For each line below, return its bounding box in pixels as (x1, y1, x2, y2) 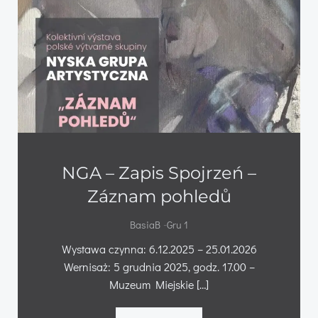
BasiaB (130, 217, 160, 231)
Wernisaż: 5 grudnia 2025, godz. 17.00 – (63, 258, 255, 274)
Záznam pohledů (87, 185, 231, 207)
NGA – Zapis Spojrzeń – (62, 162, 256, 183)
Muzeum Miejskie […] (109, 276, 209, 292)
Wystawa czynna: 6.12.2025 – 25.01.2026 (61, 241, 257, 256)
